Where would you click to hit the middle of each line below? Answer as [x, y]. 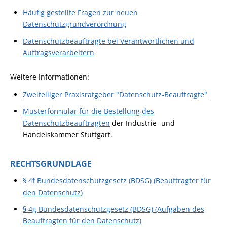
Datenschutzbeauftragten [67, 123]
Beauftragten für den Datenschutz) [82, 221]
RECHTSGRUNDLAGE [51, 164]
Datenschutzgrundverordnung [75, 24]
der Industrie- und [143, 123]
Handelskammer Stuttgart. [68, 135]
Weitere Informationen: [51, 77]
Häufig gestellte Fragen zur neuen [81, 12]
